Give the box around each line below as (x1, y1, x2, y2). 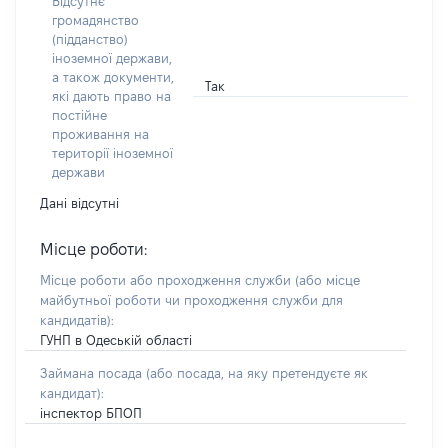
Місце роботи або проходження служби (40, 273, 295, 287)
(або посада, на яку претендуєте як (146, 366, 368, 380)
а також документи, (52, 70, 174, 84)
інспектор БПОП (40, 406, 142, 420)
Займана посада (40, 366, 146, 380)
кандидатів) (40, 313, 111, 327)
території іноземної (52, 146, 173, 160)
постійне (52, 108, 107, 122)
